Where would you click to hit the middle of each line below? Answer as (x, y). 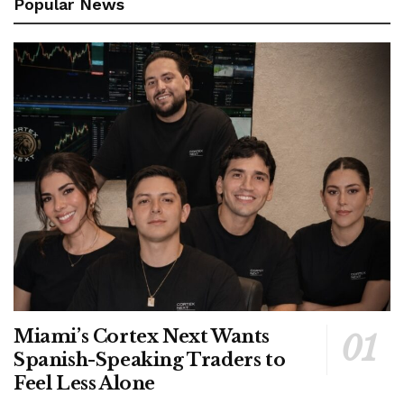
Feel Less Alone (84, 384)
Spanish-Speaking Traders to (150, 360)
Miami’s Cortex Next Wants (142, 337)
